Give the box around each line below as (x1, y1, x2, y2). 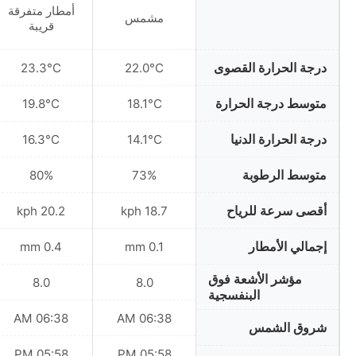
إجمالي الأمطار (249, 238, 327, 255)
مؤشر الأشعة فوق (208, 271, 302, 288)
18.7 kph (145, 203, 168, 219)
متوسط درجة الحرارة (215, 95, 327, 112)
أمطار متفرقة (7, 2, 75, 18)
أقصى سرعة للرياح (226, 203, 327, 219)
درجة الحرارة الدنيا (230, 131, 327, 148)
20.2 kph (41, 203, 65, 219)
